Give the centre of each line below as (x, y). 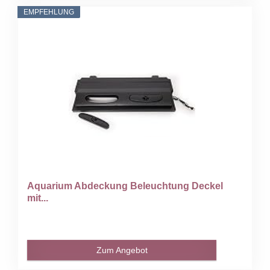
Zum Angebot (122, 250)
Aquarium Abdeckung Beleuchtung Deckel (125, 186)
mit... (38, 198)
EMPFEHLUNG (49, 12)
